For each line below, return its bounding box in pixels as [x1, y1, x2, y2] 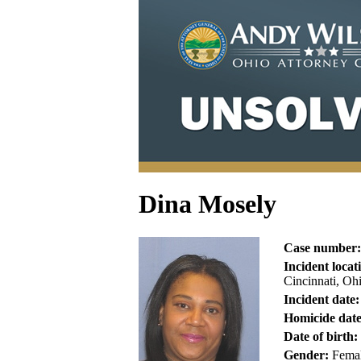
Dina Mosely [139, 189, 276, 219]
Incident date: [284, 292, 359, 306]
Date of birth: [284, 329, 358, 343]
